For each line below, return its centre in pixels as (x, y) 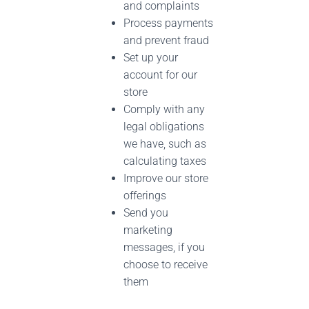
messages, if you (164, 247)
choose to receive (166, 265)
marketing (148, 230)
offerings (145, 196)
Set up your (151, 58)
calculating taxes (165, 161)
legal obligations (164, 127)
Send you (146, 213)
